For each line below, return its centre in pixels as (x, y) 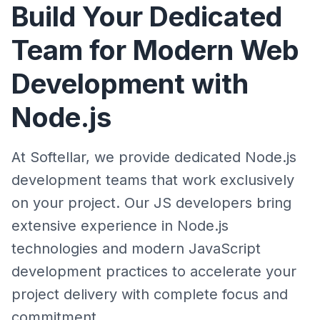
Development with (130, 84)
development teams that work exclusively (153, 180)
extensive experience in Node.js (120, 226)
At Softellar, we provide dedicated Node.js (154, 157)
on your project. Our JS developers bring (151, 203)
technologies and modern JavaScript (136, 249)
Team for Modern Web (155, 50)
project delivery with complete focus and (150, 294)
